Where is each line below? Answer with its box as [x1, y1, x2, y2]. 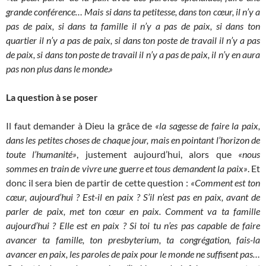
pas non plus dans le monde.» [6, 63, 113, 75]
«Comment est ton [190, 177, 261, 189]
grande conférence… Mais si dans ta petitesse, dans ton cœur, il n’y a [6, 6, 260, 18]
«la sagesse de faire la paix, [154, 120, 261, 132]
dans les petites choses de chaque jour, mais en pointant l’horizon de [6, 134, 260, 146]
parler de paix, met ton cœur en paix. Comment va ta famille [6, 205, 260, 217]
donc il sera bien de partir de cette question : [6, 177, 191, 189]
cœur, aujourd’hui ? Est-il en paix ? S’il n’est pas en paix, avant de [6, 191, 260, 203]
